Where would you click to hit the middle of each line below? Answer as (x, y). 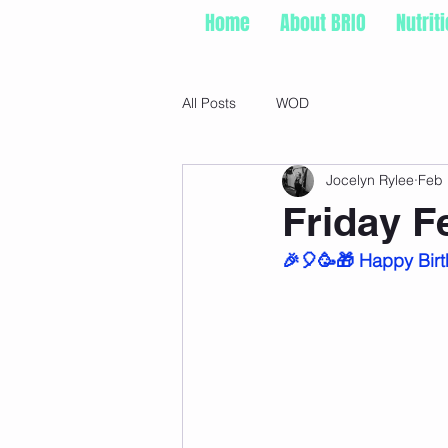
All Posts (209, 103)
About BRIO (323, 23)
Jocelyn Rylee (370, 180)
